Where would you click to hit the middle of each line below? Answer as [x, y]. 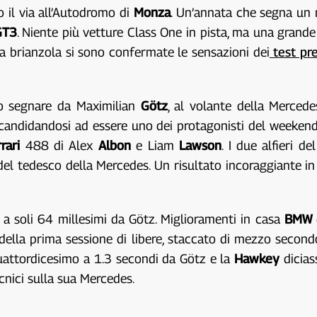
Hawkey [259, 258]
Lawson [201, 145]
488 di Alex [62, 145]
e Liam [158, 145]
